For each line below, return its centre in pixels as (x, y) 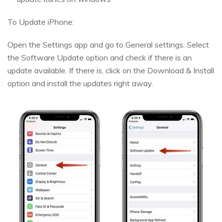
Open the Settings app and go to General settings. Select (108, 44)
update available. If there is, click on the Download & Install (111, 70)
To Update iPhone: (41, 22)
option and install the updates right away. (80, 83)
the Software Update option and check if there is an (100, 57)
